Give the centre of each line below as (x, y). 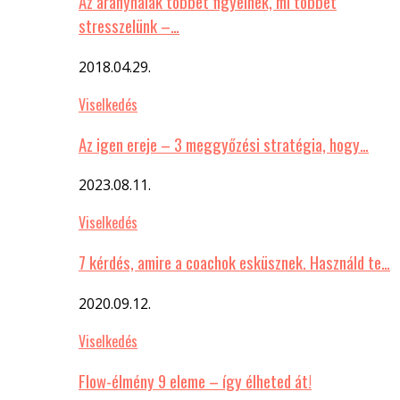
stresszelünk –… (129, 26)
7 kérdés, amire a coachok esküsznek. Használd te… (234, 262)
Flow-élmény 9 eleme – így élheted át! (195, 380)
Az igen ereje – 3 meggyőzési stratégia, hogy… (224, 144)
